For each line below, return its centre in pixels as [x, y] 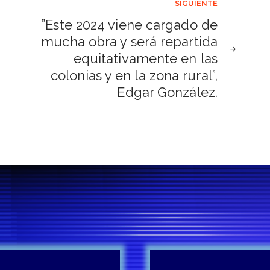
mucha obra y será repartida [129, 41]
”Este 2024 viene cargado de [130, 24]
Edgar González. [167, 92]
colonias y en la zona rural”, [134, 75]
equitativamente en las [145, 58]
